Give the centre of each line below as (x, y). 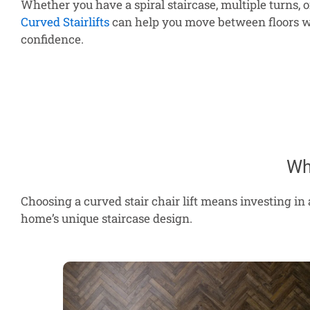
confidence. (52, 39)
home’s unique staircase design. (107, 218)
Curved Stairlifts (65, 22)
